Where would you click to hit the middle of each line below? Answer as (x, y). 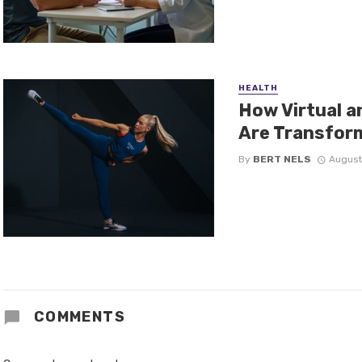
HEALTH (258, 88)
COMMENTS (78, 316)
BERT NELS (282, 159)
